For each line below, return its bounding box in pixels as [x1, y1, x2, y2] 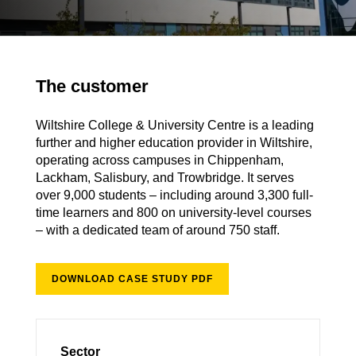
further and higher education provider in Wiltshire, [35, 136, 312, 149]
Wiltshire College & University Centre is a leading [35, 118, 314, 132]
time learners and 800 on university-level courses [35, 206, 311, 219]
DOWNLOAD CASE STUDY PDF [51, 273, 213, 284]
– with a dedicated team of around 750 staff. [35, 223, 280, 237]
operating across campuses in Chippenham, [35, 153, 284, 167]
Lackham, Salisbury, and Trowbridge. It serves [35, 171, 294, 184]
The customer [35, 76, 149, 96]
